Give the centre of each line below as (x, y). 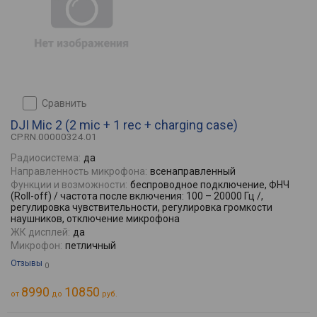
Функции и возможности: (69, 185)
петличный (91, 246)
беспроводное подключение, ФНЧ (210, 185)
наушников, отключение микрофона (95, 219)
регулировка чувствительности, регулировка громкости (142, 207)
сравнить (68, 103)
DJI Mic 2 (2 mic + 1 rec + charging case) (124, 125)
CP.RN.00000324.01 (54, 137)
